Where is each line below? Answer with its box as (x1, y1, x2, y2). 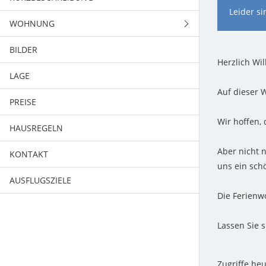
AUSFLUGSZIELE (9, 175, 71, 186)
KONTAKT (9, 148, 48, 160)
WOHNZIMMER (19, 70, 78, 81)
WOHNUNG (9, 18, 55, 29)
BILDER (9, 44, 37, 55)
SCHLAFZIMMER (19, 96, 81, 107)
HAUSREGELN (9, 122, 63, 134)
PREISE (9, 96, 36, 107)
